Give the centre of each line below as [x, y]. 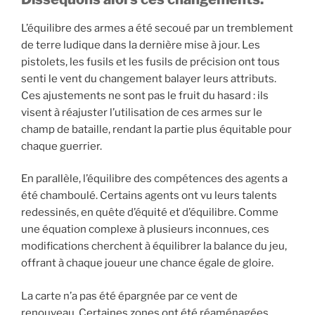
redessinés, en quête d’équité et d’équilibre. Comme [150, 213]
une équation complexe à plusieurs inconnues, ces [145, 230]
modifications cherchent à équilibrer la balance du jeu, [154, 246]
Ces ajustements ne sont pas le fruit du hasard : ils [145, 95]
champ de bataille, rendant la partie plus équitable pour [156, 129]
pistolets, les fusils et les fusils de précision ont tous [150, 62]
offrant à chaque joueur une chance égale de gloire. [147, 263]
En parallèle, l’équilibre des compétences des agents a [154, 179]
